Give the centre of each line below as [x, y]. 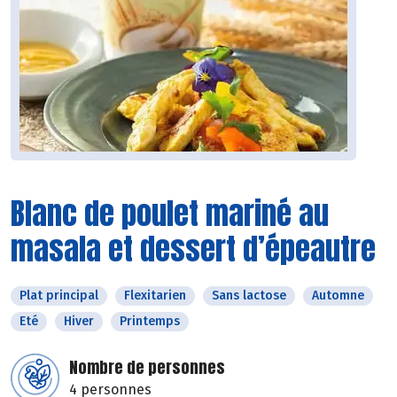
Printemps [150, 322]
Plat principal [59, 296]
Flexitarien [155, 296]
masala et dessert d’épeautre [193, 249]
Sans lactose [249, 296]
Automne [338, 296]
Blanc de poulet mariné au [170, 214]
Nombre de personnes [147, 368]
